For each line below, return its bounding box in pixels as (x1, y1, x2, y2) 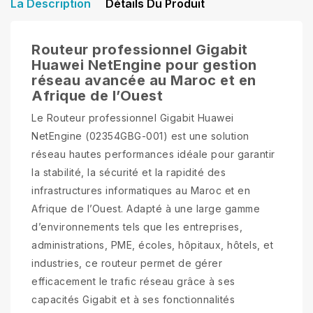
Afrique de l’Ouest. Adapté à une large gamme (31, 202, 260, 214)
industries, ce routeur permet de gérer (31, 256, 222, 269)
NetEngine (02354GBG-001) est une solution (31, 129, 249, 142)
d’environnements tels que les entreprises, (31, 220, 242, 233)
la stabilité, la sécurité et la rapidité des (31, 166, 226, 178)
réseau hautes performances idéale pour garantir (31, 147, 275, 160)
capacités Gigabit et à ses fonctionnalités (31, 293, 235, 305)
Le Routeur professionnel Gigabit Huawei (31, 111, 234, 124)
